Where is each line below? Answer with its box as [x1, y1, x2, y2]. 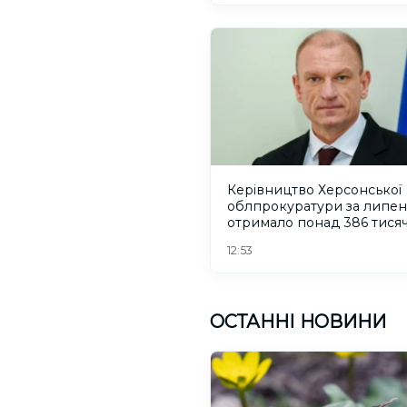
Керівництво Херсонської [227, 182, 402, 199]
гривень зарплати [227, 231, 351, 248]
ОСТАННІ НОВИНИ [210, 311, 386, 333]
